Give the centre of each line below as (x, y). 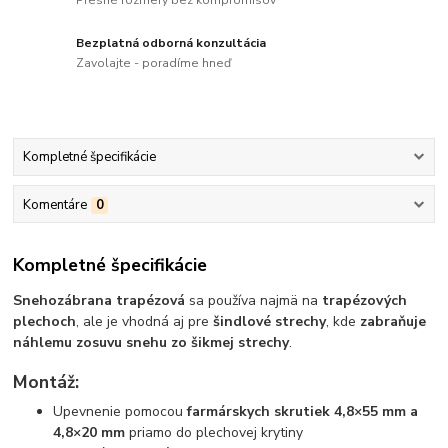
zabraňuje (393, 322)
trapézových (365, 301)
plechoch (45, 322)
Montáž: (46, 381)
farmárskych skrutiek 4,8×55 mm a (303, 412)
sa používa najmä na (254, 301)
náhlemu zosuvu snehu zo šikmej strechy (151, 343)
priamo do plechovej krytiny (214, 433)
